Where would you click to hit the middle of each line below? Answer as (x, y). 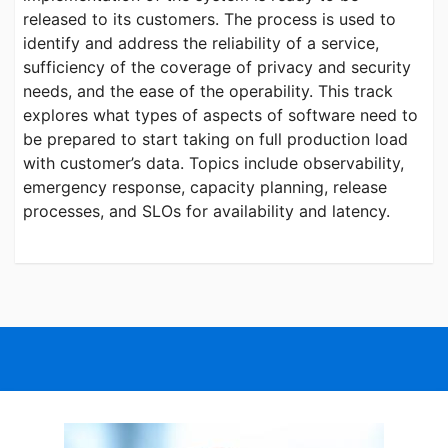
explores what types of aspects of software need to (220, 115)
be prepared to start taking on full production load (215, 139)
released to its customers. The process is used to (209, 19)
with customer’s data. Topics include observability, (213, 163)
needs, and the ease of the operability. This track (208, 91)
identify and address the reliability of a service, (201, 43)
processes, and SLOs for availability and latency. (206, 211)
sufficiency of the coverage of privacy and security (217, 67)
